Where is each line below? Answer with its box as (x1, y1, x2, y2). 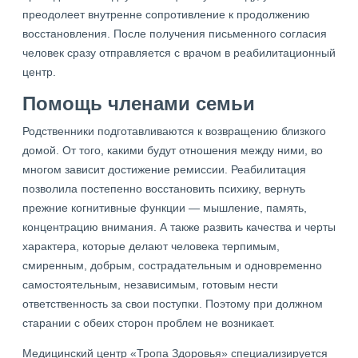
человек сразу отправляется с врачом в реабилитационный (22, 46, 336, 60)
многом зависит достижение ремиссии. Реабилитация (22, 163, 306, 177)
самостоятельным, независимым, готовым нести (22, 278, 278, 292)
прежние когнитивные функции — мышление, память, (22, 201, 307, 215)
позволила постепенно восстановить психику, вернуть (22, 182, 305, 196)
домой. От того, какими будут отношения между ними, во (22, 144, 323, 157)
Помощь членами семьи (22, 93, 255, 115)
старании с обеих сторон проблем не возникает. (22, 316, 275, 330)
